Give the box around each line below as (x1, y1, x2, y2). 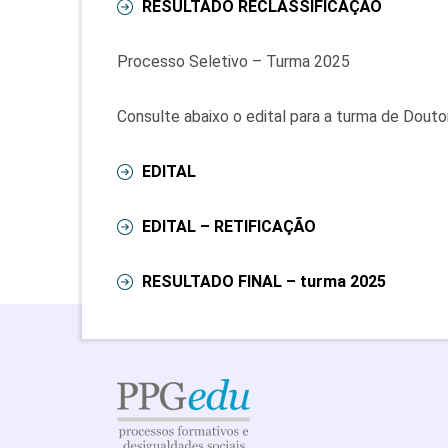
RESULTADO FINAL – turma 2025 (142, 272, 386, 291)
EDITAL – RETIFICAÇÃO (142, 217, 316, 236)
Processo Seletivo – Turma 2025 (117, 52, 350, 71)
